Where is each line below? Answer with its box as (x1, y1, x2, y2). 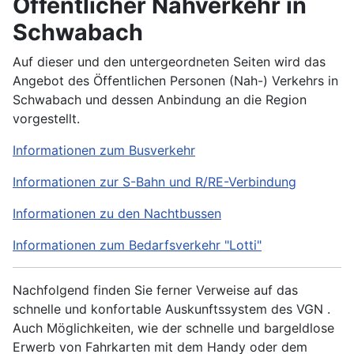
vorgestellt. (13, 111, 80, 127)
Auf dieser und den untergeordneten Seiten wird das (13, 54, 326, 70)
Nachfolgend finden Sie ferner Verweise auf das (13, 282, 298, 299)
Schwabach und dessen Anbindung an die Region (13, 92, 307, 108)
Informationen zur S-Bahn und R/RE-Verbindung (13, 174, 296, 190)
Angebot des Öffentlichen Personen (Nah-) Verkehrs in (13, 73, 338, 89)
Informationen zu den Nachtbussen (13, 205, 221, 222)
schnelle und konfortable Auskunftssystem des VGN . (13, 301, 330, 318)
